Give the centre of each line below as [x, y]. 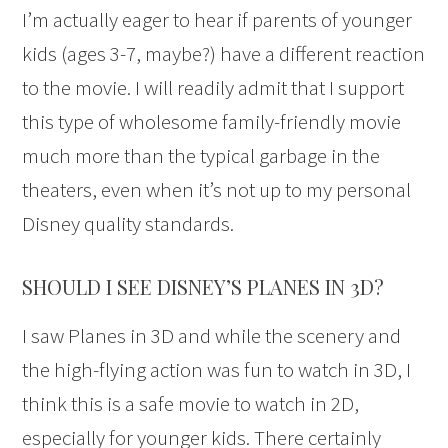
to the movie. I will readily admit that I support [213, 88]
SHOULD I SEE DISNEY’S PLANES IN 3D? [203, 287]
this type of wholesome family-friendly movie [212, 122]
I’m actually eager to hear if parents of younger [217, 20]
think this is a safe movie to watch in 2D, [191, 404]
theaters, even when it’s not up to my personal [217, 190]
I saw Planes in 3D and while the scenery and [212, 336]
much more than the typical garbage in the [201, 156]
